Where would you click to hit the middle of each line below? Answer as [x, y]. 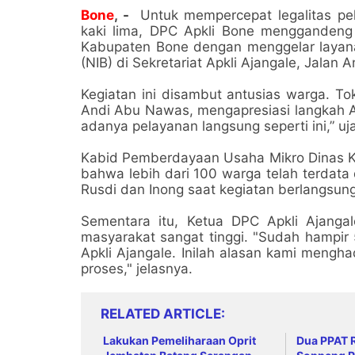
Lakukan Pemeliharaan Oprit [179, 340]
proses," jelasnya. [137, 268]
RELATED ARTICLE [161, 313]
